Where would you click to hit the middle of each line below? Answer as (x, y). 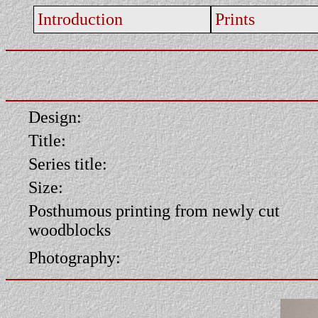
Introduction (80, 19)
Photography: (75, 258)
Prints (235, 19)
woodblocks (70, 230)
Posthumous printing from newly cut (154, 211)
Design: (55, 117)
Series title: (68, 164)
